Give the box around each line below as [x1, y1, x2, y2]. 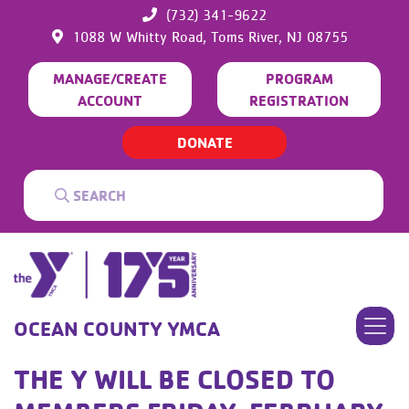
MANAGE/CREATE [52, 69, 167, 88]
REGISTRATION [249, 91, 350, 110]
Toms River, [211, 30, 287, 45]
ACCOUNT [77, 91, 142, 110]
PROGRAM [265, 69, 333, 88]
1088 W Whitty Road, [72, 30, 211, 45]
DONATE [176, 133, 233, 152]
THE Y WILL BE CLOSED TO [14, 361, 335, 395]
